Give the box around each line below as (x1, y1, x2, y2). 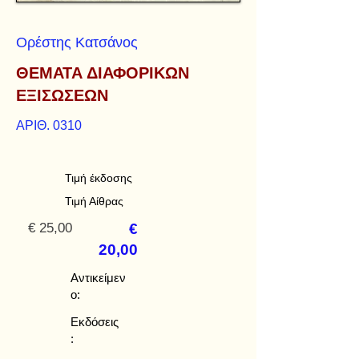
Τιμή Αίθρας (65, 195, 123, 208)
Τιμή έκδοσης (65, 171, 132, 184)
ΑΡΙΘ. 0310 (16, 119, 82, 132)
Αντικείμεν (71, 271, 126, 284)
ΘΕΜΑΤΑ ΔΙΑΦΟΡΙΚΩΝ (16, 64, 189, 82)
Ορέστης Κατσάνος (16, 34, 138, 50)
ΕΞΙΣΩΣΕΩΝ (16, 87, 108, 104)
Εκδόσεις (71, 315, 119, 329)
